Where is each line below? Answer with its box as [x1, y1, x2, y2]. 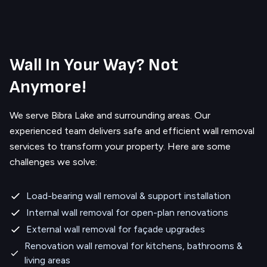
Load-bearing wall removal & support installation [26, 190, 231, 202]
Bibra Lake [51, 110, 94, 122]
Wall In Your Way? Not [10, 54, 178, 76]
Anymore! [10, 76, 86, 98]
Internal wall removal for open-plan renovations [26, 207, 228, 219]
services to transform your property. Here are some [10, 141, 231, 153]
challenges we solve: [10, 156, 97, 168]
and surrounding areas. [94, 110, 194, 122]
